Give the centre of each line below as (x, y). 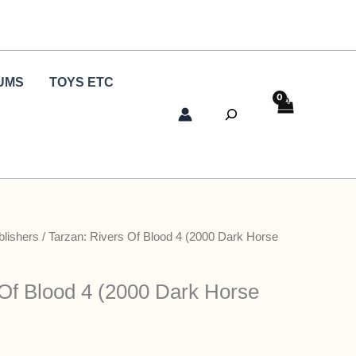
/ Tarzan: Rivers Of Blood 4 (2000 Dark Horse (159, 237)
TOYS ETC (81, 82)
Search (228, 108)
